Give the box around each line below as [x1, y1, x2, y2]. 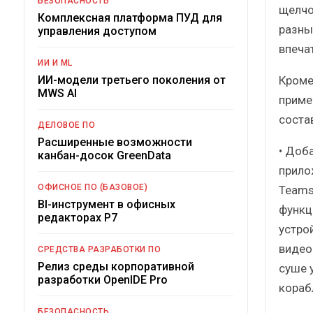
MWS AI [38, 86, 77, 100]
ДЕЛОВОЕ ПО [38, 119, 95, 130]
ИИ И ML [38, 57, 73, 68]
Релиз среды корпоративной [38, 259, 194, 273]
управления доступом [38, 24, 156, 38]
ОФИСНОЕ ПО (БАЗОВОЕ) [38, 182, 147, 192]
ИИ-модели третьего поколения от [38, 73, 226, 87]
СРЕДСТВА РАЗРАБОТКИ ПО [38, 244, 161, 254]
